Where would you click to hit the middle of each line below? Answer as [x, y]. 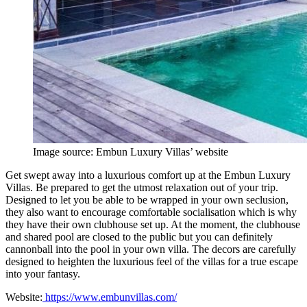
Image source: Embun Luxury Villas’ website [131, 151]
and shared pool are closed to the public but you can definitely [139, 236]
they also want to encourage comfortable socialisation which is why [151, 212]
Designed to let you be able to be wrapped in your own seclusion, [147, 199]
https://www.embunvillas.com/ [110, 297]
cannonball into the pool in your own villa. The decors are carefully [151, 249]
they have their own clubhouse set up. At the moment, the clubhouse [153, 224]
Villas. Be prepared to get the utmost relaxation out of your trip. [142, 187]
